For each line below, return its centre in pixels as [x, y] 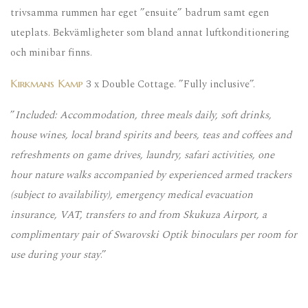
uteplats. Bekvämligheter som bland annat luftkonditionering [150, 32]
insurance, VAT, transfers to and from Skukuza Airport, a [139, 214]
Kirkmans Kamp [47, 83]
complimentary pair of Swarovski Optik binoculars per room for [154, 234]
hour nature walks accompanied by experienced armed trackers [151, 175]
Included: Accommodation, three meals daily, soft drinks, [143, 115]
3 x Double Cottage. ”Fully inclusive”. [169, 84]
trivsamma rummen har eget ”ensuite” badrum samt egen [140, 12]
